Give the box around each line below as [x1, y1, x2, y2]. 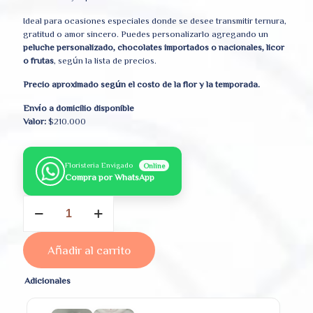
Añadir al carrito [48, 244, 131, 256]
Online [143, 161, 165, 170]
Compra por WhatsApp [65, 173, 154, 182]
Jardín [22, 197, 45, 207]
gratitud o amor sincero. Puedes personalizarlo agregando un [23, 29, 268, 39]
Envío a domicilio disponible [23, 103, 134, 113]
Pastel [22, 210, 47, 220]
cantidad [22, 224, 57, 233]
